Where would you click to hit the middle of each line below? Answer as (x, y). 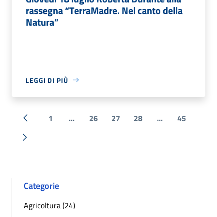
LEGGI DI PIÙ (47, 80)
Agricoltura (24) (49, 205)
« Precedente (47, 123)
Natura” (42, 22)
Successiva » (46, 143)
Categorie (41, 186)
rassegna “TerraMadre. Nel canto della (104, 10)
